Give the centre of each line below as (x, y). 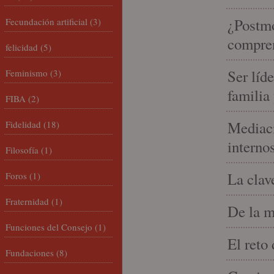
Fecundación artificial (46, 21)
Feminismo (27, 73)
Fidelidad (23, 124)
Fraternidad (27, 201)
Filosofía (22, 150)
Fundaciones (30, 253)
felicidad (22, 47)
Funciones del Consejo (49, 227)
